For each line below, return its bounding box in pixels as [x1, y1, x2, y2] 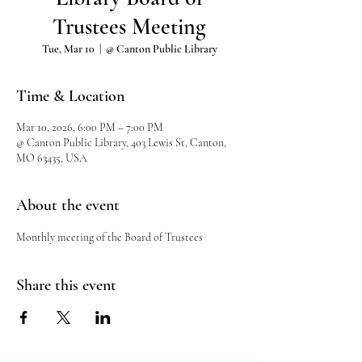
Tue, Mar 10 [41, 42, 95, 56]
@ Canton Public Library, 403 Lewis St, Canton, [16, 136, 226, 149]
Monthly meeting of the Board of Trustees [16, 230, 203, 244]
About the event [16, 196, 120, 215]
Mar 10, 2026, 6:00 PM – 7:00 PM [16, 120, 163, 134]
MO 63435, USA [16, 151, 87, 165]
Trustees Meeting [53, 13, 206, 40]
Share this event [16, 276, 116, 295]
